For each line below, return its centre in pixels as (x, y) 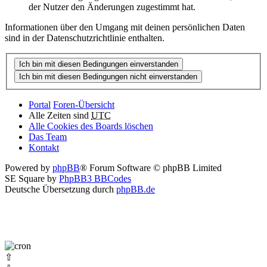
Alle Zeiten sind (60, 115)
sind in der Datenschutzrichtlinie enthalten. (85, 38)
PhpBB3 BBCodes (95, 178)
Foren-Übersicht (84, 104)
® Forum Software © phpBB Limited (151, 167)
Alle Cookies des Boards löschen (91, 126)
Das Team (48, 136)
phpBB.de (136, 189)
